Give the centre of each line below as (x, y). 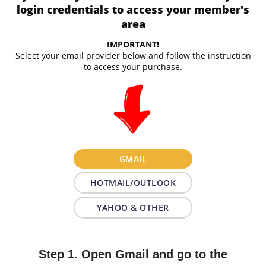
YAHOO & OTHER (133, 207)
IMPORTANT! (133, 45)
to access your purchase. (133, 67)
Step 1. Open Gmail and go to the (133, 254)
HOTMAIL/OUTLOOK (133, 182)
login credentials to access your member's (133, 9)
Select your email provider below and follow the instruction (133, 56)
